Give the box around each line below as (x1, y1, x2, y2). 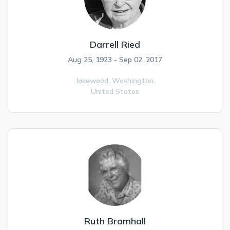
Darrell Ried (90, 39, 140, 50)
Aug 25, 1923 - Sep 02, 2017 (68, 55, 162, 64)
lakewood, (76, 76, 112, 85)
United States (91, 87, 139, 96)
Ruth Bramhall (84, 215, 146, 227)
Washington (112, 76, 154, 85)
